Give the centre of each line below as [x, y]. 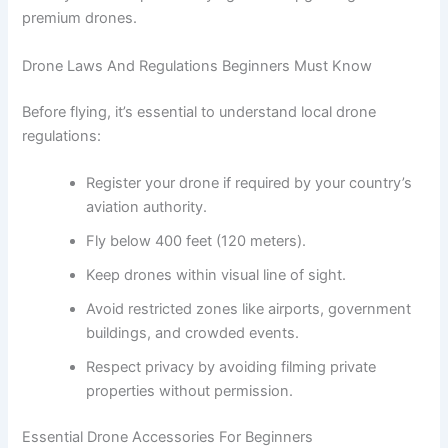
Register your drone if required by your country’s [249, 182]
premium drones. [80, 18]
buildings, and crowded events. [193, 332]
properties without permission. [190, 390]
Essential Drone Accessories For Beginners [168, 436]
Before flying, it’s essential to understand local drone [199, 111]
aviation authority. [147, 206]
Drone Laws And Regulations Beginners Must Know [197, 65]
